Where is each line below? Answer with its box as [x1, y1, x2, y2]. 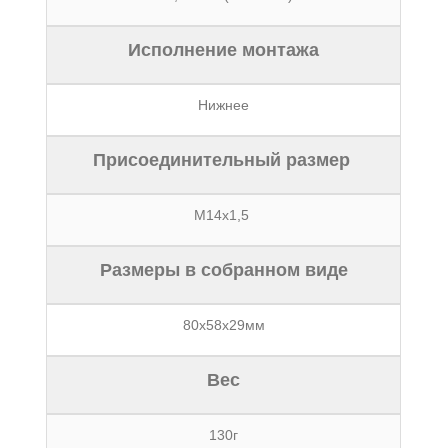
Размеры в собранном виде [99, 260, 348, 280]
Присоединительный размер [92, 150, 355, 170]
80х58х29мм [182, 317, 265, 333]
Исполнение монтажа [128, 40, 320, 60]
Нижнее [198, 97, 250, 113]
